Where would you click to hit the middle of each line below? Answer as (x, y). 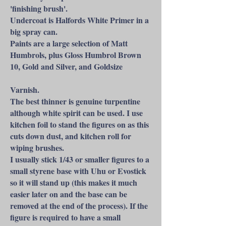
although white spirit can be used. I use (76, 113)
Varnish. (25, 90)
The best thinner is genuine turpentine (75, 101)
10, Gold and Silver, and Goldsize (66, 66)
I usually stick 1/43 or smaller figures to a (80, 159)
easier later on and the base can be (69, 194)
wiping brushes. (37, 148)
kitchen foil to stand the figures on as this (79, 124)
